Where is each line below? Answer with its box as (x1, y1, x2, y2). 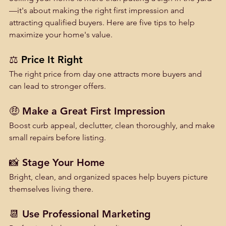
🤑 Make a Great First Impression (9, 105, 165, 117)
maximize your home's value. (9, 30, 112, 39)
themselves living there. (9, 184, 93, 194)
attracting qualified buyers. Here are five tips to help (9, 18, 197, 27)
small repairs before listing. (9, 133, 106, 142)
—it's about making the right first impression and (9, 6, 186, 15)
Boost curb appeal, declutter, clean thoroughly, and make (9, 121, 217, 130)
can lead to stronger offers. (9, 81, 106, 91)
